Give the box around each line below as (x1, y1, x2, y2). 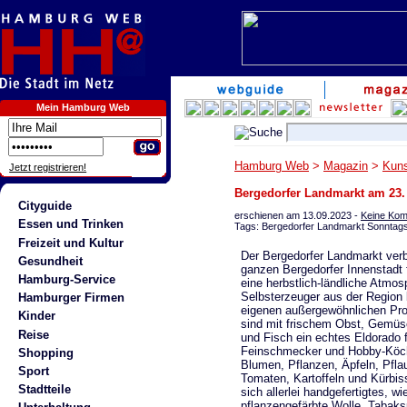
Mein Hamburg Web (36, 102, 130, 113)
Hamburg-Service (17, 272, 115, 286)
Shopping (17, 345, 74, 360)
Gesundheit (17, 253, 83, 268)
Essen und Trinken (17, 217, 124, 232)
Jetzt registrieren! (9, 162, 87, 173)
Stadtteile (17, 382, 71, 397)
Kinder (17, 309, 55, 323)
